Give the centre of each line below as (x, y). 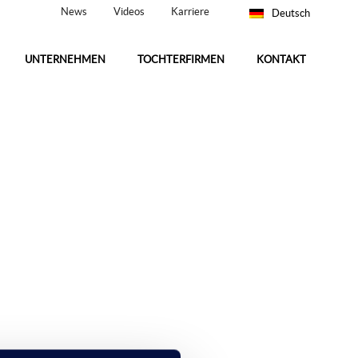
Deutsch (291, 14)
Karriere (190, 12)
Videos (129, 12)
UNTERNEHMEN (65, 60)
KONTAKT (281, 60)
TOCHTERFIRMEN (181, 60)
